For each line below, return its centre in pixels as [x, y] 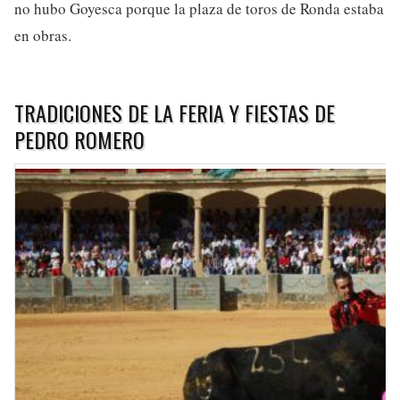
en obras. [43, 36]
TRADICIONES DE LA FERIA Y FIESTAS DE [175, 113]
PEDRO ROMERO [79, 140]
